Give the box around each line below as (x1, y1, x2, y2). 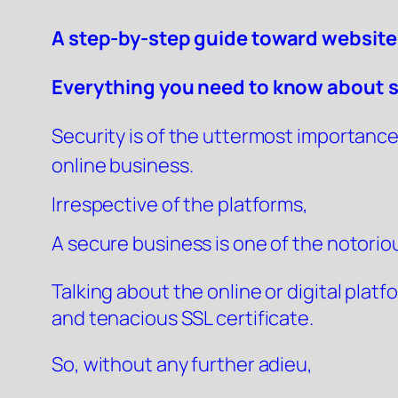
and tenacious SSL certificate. (52, 305, 314, 332)
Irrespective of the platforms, (52, 191, 308, 219)
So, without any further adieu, (52, 351, 316, 378)
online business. (52, 152, 194, 179)
